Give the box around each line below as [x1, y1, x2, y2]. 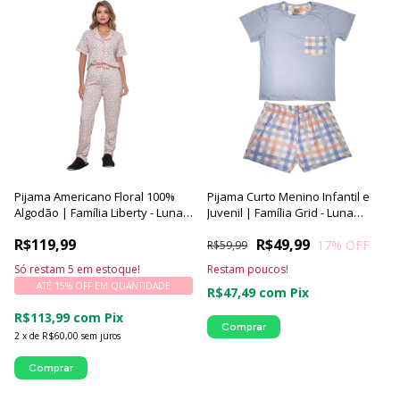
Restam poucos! [207, 262, 288, 277]
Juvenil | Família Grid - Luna [207, 204, 354, 221]
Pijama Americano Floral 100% [14, 188, 175, 204]
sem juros [81, 329, 121, 342]
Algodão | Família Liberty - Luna [14, 204, 183, 221]
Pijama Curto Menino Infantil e [207, 188, 370, 204]
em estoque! [74, 262, 140, 277]
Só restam [14, 262, 68, 277]
